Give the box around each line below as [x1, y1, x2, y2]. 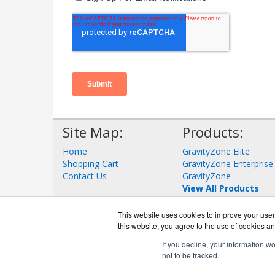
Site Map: [63, 123, 123, 142]
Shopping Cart [63, 158, 118, 170]
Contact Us [63, 170, 107, 182]
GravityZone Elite [182, 145, 250, 158]
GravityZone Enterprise [182, 158, 273, 170]
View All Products [182, 182, 259, 195]
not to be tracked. [162, 250, 219, 260]
